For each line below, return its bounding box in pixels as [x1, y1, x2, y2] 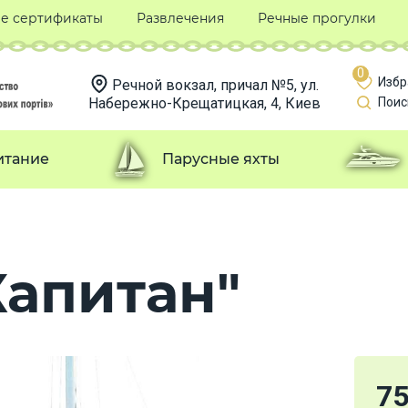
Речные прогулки [257, 10, 376, 26]
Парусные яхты [162, 149, 280, 168]
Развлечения [136, 10, 224, 26]
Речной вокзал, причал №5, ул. [111, 76, 319, 94]
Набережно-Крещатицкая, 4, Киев [87, 95, 321, 112]
